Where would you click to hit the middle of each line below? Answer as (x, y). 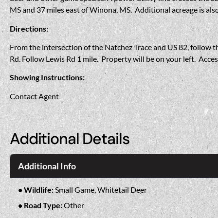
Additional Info (47, 166)
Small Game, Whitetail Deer (101, 189)
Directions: (29, 28)
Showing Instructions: (47, 77)
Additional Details (70, 138)
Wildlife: (39, 189)
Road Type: (44, 205)
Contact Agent (34, 96)
